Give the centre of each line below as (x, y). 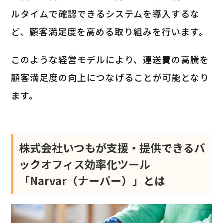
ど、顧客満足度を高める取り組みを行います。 (110, 31)
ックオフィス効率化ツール (85, 164)
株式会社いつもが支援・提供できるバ (112, 147)
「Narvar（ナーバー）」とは (92, 180)
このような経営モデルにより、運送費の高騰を (110, 59)
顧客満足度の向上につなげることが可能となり (110, 77)
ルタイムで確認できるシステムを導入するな (106, 13)
